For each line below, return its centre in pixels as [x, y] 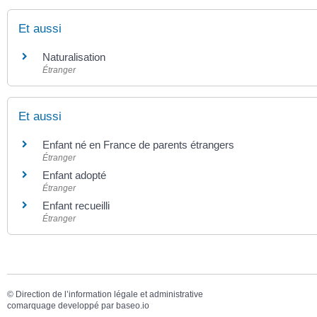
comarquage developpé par [62, 306]
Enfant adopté [74, 175]
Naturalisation [74, 57]
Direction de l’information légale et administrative [109, 295]
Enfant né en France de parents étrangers [138, 145]
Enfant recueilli [76, 206]
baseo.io [133, 306]
